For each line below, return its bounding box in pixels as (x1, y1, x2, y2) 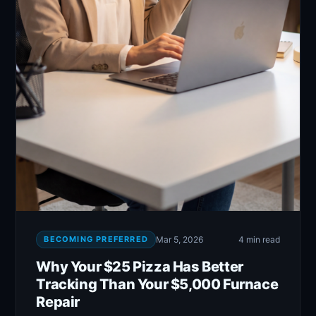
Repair (36, 293, 80, 311)
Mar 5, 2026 (156, 234, 203, 245)
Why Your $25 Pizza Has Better (36, 258, 243, 276)
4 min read (238, 234, 280, 245)
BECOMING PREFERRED (44, 234, 148, 245)
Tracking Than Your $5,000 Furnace (36, 276, 279, 293)
